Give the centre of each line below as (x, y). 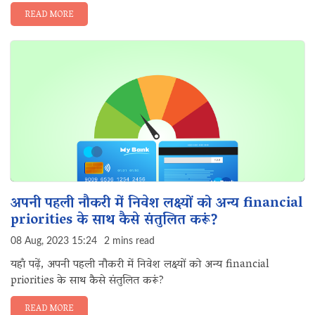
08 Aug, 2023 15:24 (54, 241)
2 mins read (129, 241)
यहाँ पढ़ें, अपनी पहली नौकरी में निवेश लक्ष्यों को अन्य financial (140, 265)
